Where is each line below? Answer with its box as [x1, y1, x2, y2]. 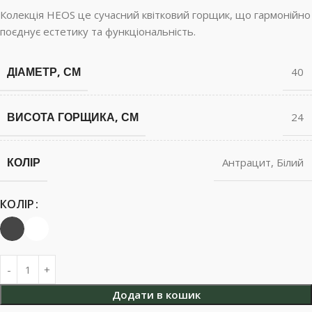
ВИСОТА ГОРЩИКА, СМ [7, 109, 139, 125]
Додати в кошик [111, 288, 201, 302]
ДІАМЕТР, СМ [7, 64, 81, 79]
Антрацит [222, 155, 271, 169]
